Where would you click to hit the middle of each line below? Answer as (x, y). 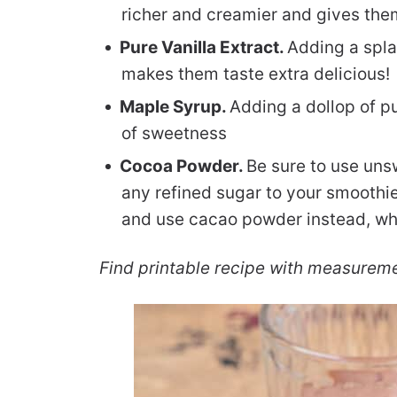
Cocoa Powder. (183, 166)
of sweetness (174, 133)
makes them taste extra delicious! (256, 74)
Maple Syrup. (175, 106)
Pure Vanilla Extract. (203, 47)
